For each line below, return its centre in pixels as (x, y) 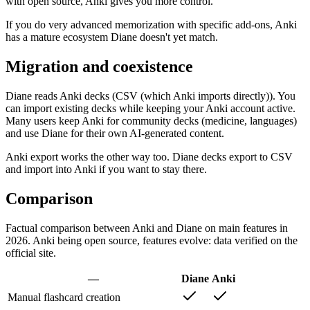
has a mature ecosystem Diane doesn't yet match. (112, 37)
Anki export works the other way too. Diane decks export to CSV (149, 156)
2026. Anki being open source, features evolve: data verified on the (152, 240)
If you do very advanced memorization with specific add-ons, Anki (151, 25)
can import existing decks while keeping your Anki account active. (151, 108)
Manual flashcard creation (64, 297)
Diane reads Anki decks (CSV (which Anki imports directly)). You (151, 95)
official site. (31, 253)
